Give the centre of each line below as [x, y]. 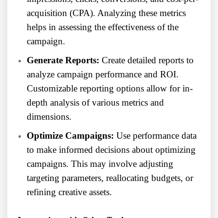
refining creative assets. [69, 192]
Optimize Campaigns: [70, 136]
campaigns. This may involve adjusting [100, 164]
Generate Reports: [63, 60]
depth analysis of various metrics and [95, 103]
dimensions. [49, 117]
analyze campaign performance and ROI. [103, 74]
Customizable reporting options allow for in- [110, 89]
